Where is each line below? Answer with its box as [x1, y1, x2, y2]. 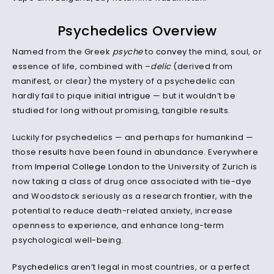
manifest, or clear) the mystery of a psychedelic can [12, 75, 235, 87]
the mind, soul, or [189, 46, 262, 57]
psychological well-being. [12, 234, 124, 246]
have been [69, 146, 117, 158]
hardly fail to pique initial [12, 90, 119, 102]
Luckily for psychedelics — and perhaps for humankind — [12, 131, 253, 143]
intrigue [118, 90, 153, 102]
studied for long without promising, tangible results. [12, 105, 231, 116]
